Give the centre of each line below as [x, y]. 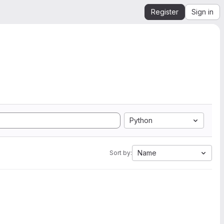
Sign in [202, 12]
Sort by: [121, 153]
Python [141, 120]
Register [165, 12]
